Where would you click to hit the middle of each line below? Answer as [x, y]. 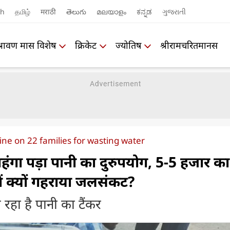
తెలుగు [76, 11]
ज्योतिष [128, 45]
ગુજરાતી [174, 11]
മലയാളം [111, 11]
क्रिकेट [86, 45]
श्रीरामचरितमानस [189, 45]
